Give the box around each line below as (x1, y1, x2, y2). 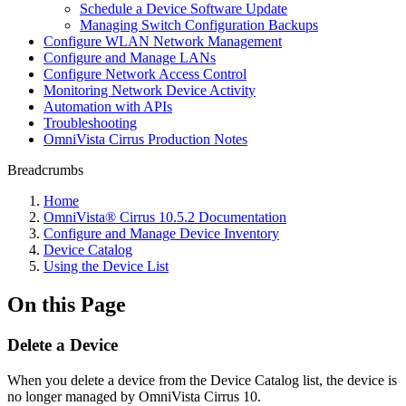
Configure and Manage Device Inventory (43, 226, 279, 241)
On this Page (7, 292, 126, 316)
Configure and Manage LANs (43, 50, 216, 65)
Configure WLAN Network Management (43, 34, 282, 49)
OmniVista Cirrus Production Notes (43, 131, 247, 147)
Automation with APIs (43, 99, 172, 114)
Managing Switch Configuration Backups (80, 17, 318, 33)
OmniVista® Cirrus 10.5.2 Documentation (43, 209, 286, 225)
